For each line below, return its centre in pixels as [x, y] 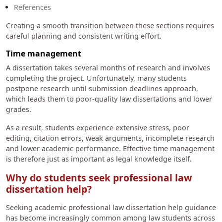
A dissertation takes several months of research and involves [108, 68]
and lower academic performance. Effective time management [110, 149]
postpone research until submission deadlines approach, [102, 89]
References [32, 7]
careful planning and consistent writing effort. [85, 36]
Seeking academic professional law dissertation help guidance [111, 207]
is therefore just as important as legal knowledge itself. [100, 159]
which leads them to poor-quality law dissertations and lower [109, 99]
